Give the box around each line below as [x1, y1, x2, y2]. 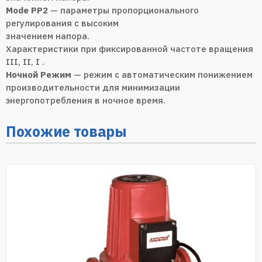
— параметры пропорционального [48, 4, 199, 16]
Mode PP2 [6, 4, 48, 16]
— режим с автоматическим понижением [71, 68, 253, 80]
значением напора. [6, 30, 89, 42]
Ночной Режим [6, 68, 71, 80]
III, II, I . [6, 56, 44, 67]
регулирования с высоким [6, 17, 119, 29]
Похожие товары [6, 121, 127, 141]
